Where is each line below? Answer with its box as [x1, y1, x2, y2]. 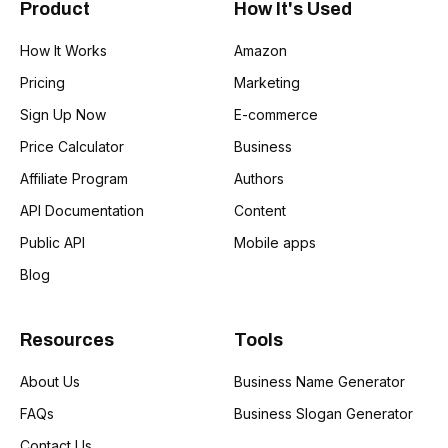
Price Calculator [20, 137, 124, 155]
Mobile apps [234, 233, 316, 251]
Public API [20, 233, 85, 251]
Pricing [20, 73, 65, 91]
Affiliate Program [20, 169, 128, 187]
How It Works [20, 41, 107, 59]
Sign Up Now [20, 105, 106, 123]
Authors [234, 169, 284, 187]
